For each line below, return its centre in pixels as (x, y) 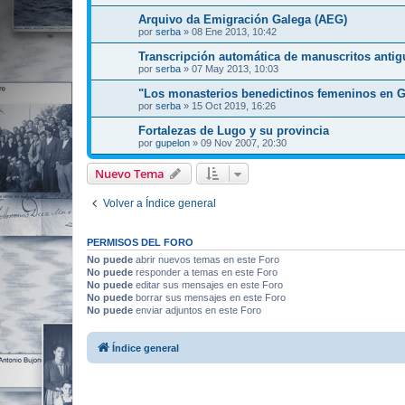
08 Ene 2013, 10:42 (234, 32)
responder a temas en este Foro (205, 272)
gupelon (173, 143)
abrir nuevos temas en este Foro (206, 259)
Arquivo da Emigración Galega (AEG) (243, 19)
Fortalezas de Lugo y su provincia (234, 131)
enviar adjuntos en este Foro (197, 310)
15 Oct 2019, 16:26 (234, 106)
